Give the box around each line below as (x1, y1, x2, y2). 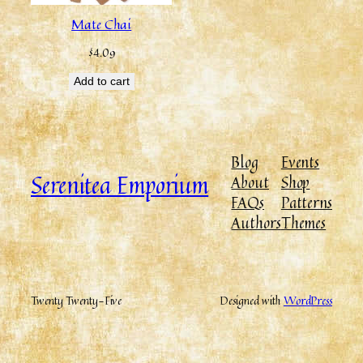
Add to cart (73, 74, 130, 88)
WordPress (283, 292, 332, 310)
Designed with (220, 292, 284, 310)
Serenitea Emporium (31, 166, 209, 203)
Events (280, 150, 320, 173)
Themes (280, 211, 327, 234)
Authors (231, 211, 281, 234)
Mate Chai (71, 14, 132, 35)
